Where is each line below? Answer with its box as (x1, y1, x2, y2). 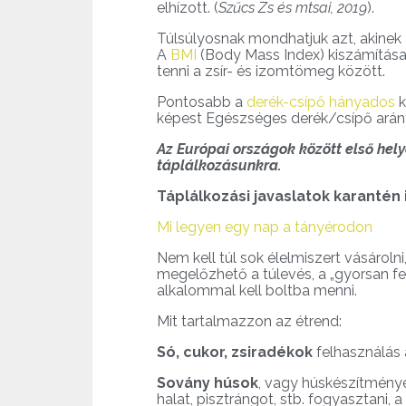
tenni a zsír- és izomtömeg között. (157, 63, 385, 81)
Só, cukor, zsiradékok (157, 343, 313, 362)
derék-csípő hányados (246, 93, 395, 111)
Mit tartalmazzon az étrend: (157, 313, 342, 331)
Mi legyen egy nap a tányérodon (157, 218, 372, 237)
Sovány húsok (157, 374, 258, 392)
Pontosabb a (157, 93, 246, 111)
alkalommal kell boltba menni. (157, 282, 357, 300)
